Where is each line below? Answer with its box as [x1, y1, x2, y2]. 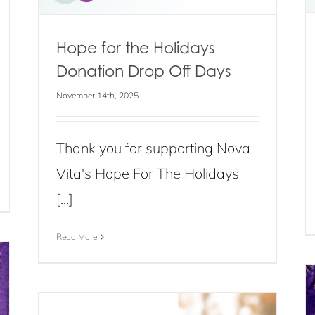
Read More [56, 231, 97, 242]
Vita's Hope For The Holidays [56, 165, 239, 182]
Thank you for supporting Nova [56, 139, 250, 157]
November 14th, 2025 [56, 90, 139, 101]
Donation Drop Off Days [56, 61, 231, 80]
